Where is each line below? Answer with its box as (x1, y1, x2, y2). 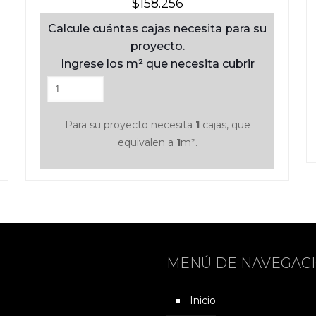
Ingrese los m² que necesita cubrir (60, 56, 255, 71)
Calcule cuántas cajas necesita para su (48, 21, 267, 35)
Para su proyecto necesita (64, 118, 195, 131)
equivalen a (117, 135, 176, 149)
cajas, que (199, 118, 250, 131)
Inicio (190, 293, 217, 307)
